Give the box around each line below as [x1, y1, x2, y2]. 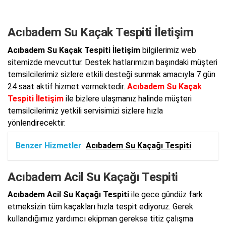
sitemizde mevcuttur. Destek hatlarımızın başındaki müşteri [8, 57, 217, 67]
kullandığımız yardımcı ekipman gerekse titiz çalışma [8, 214, 193, 224]
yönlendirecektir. [8, 118, 66, 128]
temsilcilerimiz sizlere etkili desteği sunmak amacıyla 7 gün [8, 69, 215, 79]
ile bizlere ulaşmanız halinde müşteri [64, 93, 192, 103]
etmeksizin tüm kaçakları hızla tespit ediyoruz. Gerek [8, 202, 193, 212]
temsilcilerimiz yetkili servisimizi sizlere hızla [8, 105, 163, 116]
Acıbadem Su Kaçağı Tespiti [86, 140, 191, 150]
